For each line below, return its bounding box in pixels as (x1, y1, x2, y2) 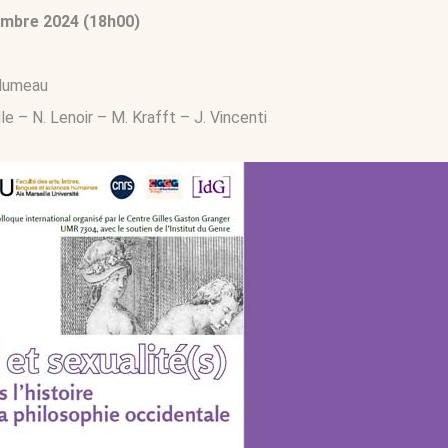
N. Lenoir (32, 108, 93, 128)
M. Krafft (111, 108, 176, 128)
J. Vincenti (194, 108, 267, 128)
